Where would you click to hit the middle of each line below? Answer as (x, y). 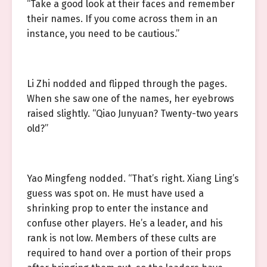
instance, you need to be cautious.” (103, 34)
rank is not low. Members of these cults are (122, 238)
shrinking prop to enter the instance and (118, 208)
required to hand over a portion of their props (129, 253)
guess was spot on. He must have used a (115, 193)
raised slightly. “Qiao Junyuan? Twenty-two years (133, 114)
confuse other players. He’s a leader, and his (125, 223)
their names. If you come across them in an (122, 19)
